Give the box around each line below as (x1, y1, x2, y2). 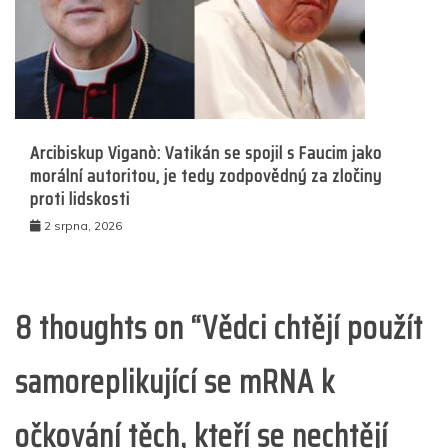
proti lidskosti (30, 184, 130, 213)
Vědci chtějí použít (202, 302, 423, 353)
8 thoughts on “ (15, 302, 202, 353)
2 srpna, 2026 (44, 217, 122, 233)
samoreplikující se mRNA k (15, 356, 335, 407)
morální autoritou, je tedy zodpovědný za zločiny (30, 161, 382, 190)
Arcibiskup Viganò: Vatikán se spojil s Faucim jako (30, 138, 382, 167)
